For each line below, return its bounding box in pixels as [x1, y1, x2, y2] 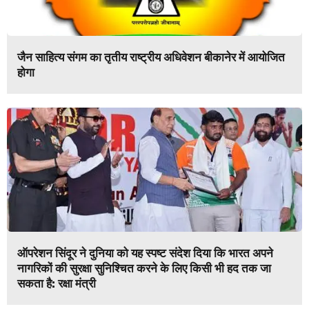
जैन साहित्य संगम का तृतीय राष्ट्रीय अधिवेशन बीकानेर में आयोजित [17, 50, 285, 64]
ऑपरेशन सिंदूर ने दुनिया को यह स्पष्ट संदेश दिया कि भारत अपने [17, 246, 273, 260]
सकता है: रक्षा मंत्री [17, 276, 96, 290]
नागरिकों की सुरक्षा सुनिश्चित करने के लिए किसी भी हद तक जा [17, 261, 271, 275]
